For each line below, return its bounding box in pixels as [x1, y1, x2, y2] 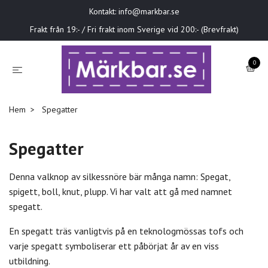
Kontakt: [89, 6, 118, 17]
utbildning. [9, 254, 50, 267]
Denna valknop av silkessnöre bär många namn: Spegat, [9, 170, 230, 182]
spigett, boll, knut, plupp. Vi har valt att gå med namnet [9, 185, 232, 197]
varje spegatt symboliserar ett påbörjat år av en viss [9, 239, 219, 252]
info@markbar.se [118, 6, 179, 17]
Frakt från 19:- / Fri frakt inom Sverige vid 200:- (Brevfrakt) [29, 24, 239, 35]
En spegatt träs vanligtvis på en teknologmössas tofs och [9, 224, 243, 237]
